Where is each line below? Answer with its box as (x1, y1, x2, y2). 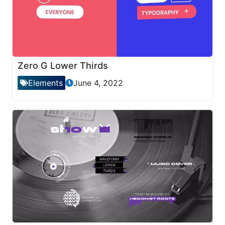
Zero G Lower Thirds (18, 60, 108, 71)
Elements (28, 77, 63, 88)
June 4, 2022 (73, 77, 123, 88)
